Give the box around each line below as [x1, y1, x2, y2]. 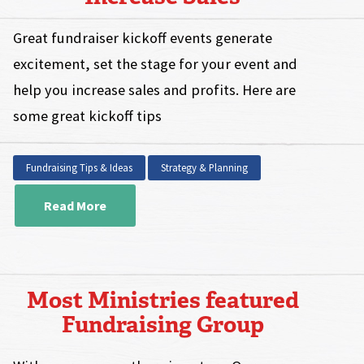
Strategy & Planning [161, 161, 249, 175]
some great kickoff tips [13, 106, 162, 126]
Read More [44, 197, 107, 214]
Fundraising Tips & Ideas [26, 161, 133, 175]
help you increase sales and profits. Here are [13, 80, 297, 100]
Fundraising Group [61, 310, 264, 340]
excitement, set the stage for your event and [13, 54, 298, 74]
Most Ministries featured [26, 285, 299, 316]
